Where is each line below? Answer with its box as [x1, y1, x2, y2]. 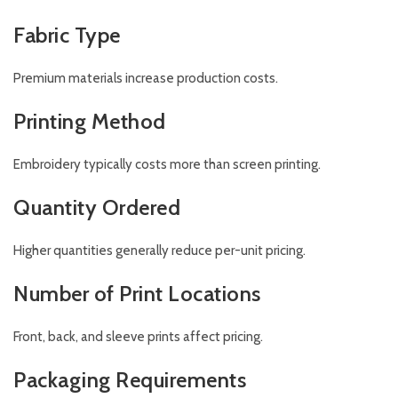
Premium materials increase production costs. [13, 70, 278, 87]
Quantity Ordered [13, 195, 180, 221]
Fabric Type [13, 22, 121, 49]
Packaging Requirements [13, 367, 246, 394]
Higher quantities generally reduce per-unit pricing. [13, 243, 306, 259]
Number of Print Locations [13, 281, 261, 307]
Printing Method [13, 108, 166, 135]
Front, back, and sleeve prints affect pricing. [13, 329, 263, 346]
